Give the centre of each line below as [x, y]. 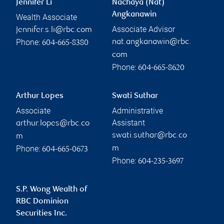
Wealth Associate [46, 17]
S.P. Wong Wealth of [51, 189]
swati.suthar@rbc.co [149, 135]
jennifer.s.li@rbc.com [54, 30]
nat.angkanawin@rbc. [151, 42]
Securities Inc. [41, 213]
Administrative [137, 110]
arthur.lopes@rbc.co [53, 123]
